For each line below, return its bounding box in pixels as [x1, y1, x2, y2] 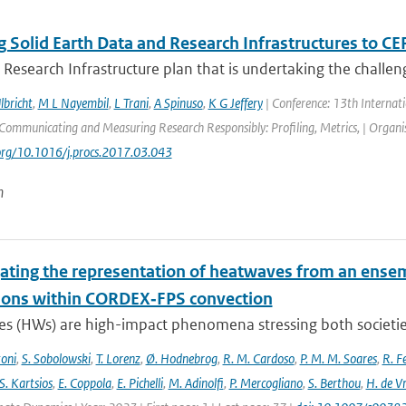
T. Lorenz [95, 350, 140, 367]
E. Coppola [57, 374, 111, 391]
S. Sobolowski [21, 350, 91, 367]
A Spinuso [153, 94, 203, 111]
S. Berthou [307, 374, 361, 391]
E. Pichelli [116, 374, 163, 391]
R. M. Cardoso [222, 350, 295, 367]
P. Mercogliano [228, 374, 303, 391]
